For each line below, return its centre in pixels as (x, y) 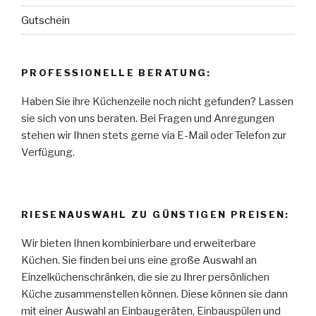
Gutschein (45, 20)
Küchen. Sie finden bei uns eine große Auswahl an (139, 260)
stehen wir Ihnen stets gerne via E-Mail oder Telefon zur (154, 135)
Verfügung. (48, 152)
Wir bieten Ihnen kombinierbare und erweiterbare (139, 243)
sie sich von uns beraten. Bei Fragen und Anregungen (148, 118)
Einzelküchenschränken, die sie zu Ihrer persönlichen (145, 277)
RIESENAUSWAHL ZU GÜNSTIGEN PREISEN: (156, 215)
